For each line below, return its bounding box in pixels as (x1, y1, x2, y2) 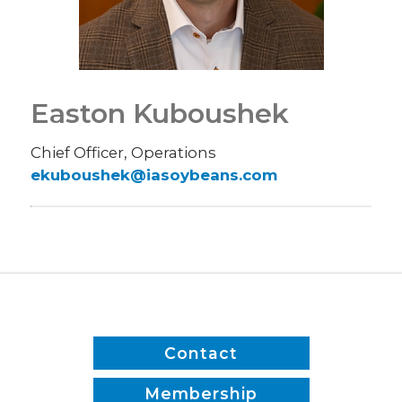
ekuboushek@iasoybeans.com (31, 166, 278, 185)
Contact (164, 344, 238, 363)
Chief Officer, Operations (31, 144, 217, 162)
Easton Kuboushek (31, 97, 290, 131)
